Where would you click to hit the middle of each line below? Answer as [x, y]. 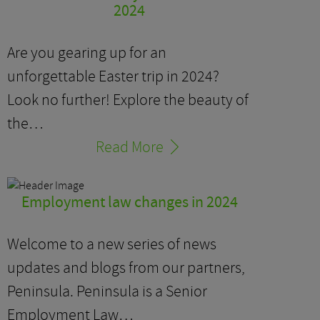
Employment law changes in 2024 [129, 203]
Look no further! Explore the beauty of [128, 100]
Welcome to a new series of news [112, 245]
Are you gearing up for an [87, 53]
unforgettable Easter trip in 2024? [113, 77]
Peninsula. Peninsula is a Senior [107, 292]
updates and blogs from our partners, [126, 268]
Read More [129, 147]
